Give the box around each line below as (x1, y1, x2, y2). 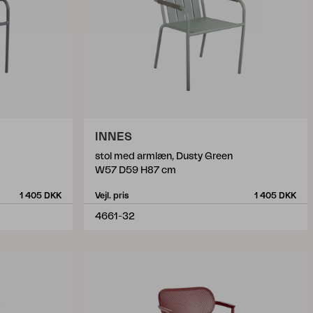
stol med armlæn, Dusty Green (95, 152, 233, 161)
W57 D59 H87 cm (95, 166, 176, 175)
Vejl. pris (95, 191, 129, 200)
